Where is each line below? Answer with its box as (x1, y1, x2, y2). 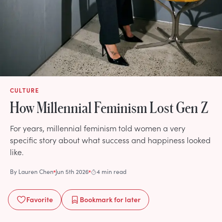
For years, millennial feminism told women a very (10, 122, 185, 133)
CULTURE (10, 86, 40, 94)
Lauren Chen (18, 167, 54, 175)
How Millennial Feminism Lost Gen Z (10, 98, 209, 115)
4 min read (97, 167, 126, 175)
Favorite (26, 194, 53, 204)
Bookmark (80, 194, 112, 204)
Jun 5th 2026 (55, 167, 89, 175)
